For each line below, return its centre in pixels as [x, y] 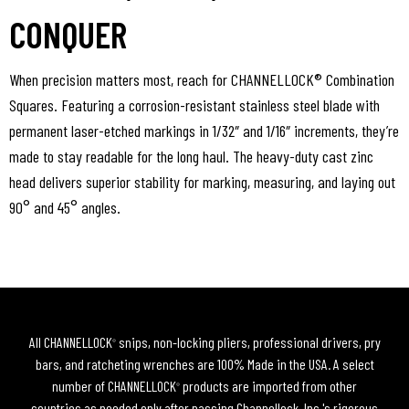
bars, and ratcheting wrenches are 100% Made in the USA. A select [204, 364]
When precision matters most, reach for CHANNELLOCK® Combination [202, 80]
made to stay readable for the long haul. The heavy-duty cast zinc [191, 157]
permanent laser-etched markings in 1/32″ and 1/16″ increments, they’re [204, 131]
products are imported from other [268, 386]
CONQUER [68, 34]
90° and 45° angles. [65, 208]
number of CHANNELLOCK [114, 386]
